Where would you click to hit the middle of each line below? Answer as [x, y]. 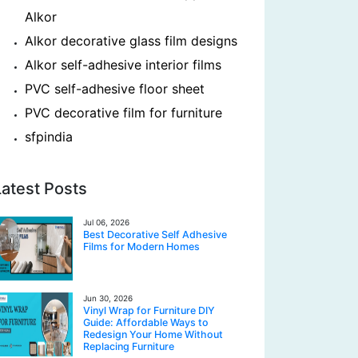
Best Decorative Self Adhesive [155, 235]
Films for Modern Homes [141, 247]
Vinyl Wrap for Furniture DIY [149, 310]
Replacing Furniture [129, 346]
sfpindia [49, 137]
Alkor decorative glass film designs [131, 41]
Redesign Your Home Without [153, 334]
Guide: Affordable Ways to [146, 322]
